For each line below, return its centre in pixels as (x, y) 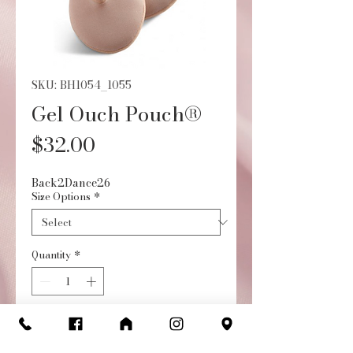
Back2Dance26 (71, 183)
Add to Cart (126, 331)
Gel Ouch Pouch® (117, 114)
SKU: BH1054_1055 (82, 85)
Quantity (51, 255)
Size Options (61, 196)
